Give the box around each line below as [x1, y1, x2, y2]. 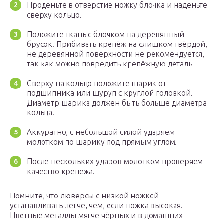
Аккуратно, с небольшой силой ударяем [27, 128, 175, 137]
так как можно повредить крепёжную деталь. [27, 59, 194, 68]
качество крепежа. [27, 167, 95, 176]
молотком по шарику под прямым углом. [27, 137, 177, 147]
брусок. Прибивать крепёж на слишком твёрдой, [27, 40, 207, 49]
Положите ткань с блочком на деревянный [27, 30, 184, 39]
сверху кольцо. [27, 10, 82, 20]
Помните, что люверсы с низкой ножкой [10, 191, 159, 200]
